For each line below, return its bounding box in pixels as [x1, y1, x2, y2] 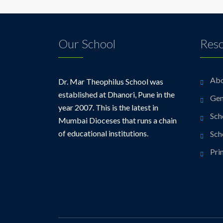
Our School [58, 36, 115, 51]
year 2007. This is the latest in [58, 103, 158, 112]
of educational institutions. [58, 128, 148, 138]
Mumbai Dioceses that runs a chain [58, 115, 177, 125]
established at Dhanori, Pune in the [58, 90, 175, 99]
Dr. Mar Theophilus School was [58, 77, 163, 86]
